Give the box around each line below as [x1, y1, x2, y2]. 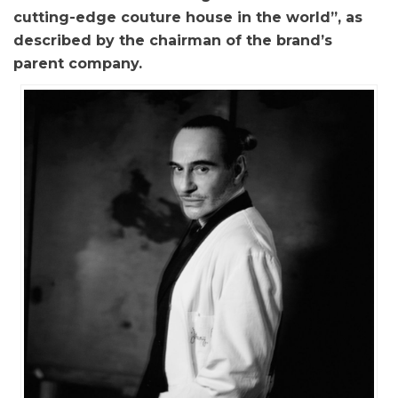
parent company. [13, 55, 142, 72]
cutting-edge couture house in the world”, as [13, 9, 362, 26]
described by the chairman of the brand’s [13, 32, 332, 49]
